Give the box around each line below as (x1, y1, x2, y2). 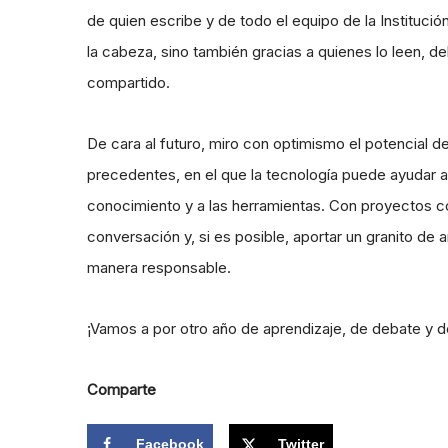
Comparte (87, 380, 156, 399)
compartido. (87, 73, 170, 92)
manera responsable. (87, 258, 231, 277)
